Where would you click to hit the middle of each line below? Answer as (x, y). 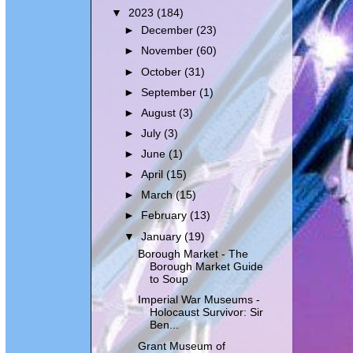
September (171, 92)
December (169, 31)
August (160, 113)
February (166, 216)
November (169, 51)
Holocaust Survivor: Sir (206, 313)
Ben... (164, 325)
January (163, 236)
